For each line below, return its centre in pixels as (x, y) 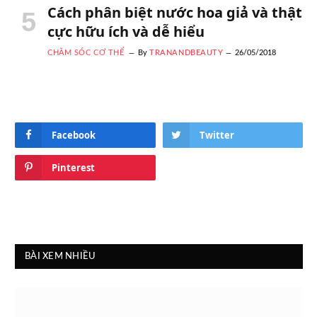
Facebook (74, 135)
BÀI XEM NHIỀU (60, 256)
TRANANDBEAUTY (186, 52)
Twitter (217, 135)
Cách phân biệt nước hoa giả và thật (175, 12)
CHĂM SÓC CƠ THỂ (86, 52)
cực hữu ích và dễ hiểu (126, 31)
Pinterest (73, 167)
